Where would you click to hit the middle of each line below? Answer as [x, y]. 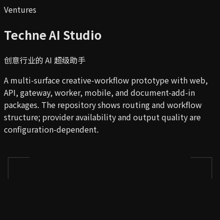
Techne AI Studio [53, 34]
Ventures [20, 9]
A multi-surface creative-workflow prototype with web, [106, 80]
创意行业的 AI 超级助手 [45, 60]
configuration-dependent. [51, 129]
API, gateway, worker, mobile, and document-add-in [99, 92]
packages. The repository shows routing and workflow [103, 104]
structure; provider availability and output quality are [102, 117]
